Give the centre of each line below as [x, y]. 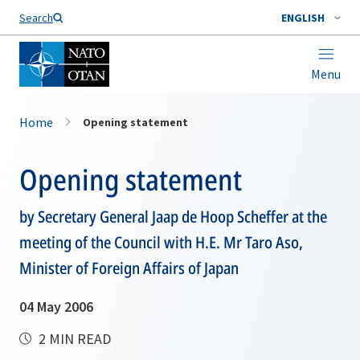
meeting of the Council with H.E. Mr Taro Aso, [161, 242]
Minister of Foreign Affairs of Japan [129, 268]
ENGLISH [303, 18]
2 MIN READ [73, 339]
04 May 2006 [56, 307]
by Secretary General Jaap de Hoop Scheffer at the [173, 217]
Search [36, 18]
